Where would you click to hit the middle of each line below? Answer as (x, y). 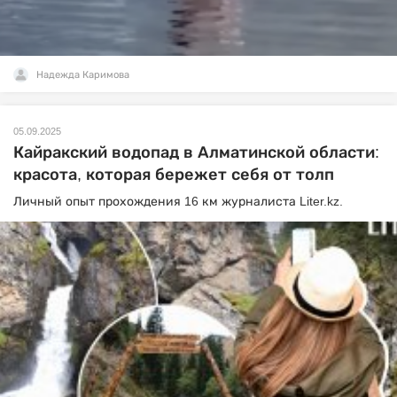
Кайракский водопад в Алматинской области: (196, 152)
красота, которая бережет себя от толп (174, 174)
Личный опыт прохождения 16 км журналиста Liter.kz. (178, 201)
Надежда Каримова (83, 74)
